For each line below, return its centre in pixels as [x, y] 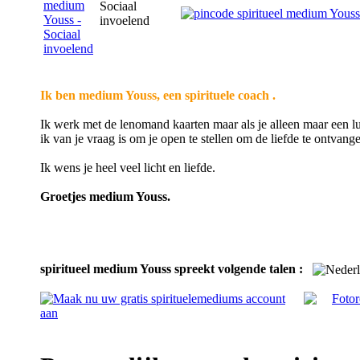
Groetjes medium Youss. [105, 196]
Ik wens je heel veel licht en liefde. [128, 167]
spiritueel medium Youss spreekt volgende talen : [172, 268]
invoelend [125, 20]
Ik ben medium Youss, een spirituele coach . [158, 95]
